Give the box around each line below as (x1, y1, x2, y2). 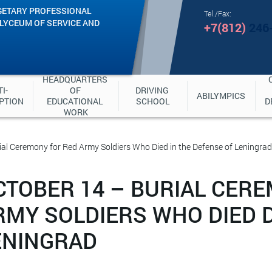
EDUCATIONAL (47, 95, 103, 107)
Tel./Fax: (204, 8, 232, 18)
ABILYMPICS (197, 90, 246, 101)
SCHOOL (135, 95, 170, 107)
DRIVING (135, 84, 169, 96)
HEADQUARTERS (42, 73, 107, 85)
